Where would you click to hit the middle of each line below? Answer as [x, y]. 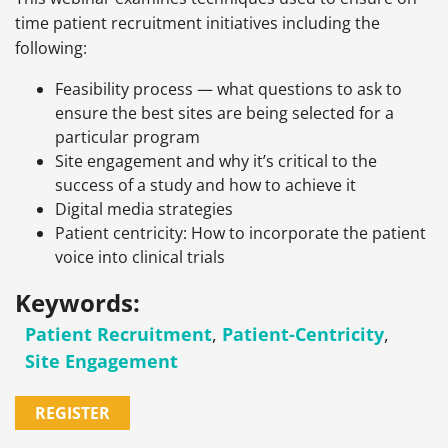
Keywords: [77, 303]
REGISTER [72, 413]
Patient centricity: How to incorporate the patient [240, 233]
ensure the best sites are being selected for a [224, 113]
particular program [127, 137]
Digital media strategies [144, 209]
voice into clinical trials [140, 257]
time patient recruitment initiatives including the [197, 23]
